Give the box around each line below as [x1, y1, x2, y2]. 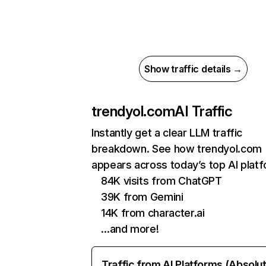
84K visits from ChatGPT [101, 175, 222, 187]
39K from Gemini [101, 191, 183, 203]
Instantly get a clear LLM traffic [91, 126, 243, 139]
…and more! [101, 223, 159, 235]
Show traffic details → [144, 63, 242, 75]
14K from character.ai [101, 207, 205, 219]
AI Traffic [175, 103, 233, 120]
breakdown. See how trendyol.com [91, 142, 262, 155]
